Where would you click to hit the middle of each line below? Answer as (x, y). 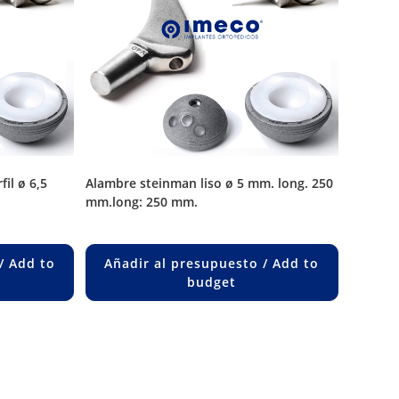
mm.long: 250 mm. (141, 201)
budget (212, 281)
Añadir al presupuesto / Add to (212, 263)
